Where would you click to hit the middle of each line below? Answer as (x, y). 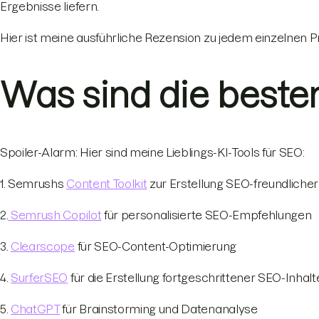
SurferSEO (40, 277)
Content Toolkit (107, 183)
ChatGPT (35, 309)
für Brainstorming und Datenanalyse (158, 309)
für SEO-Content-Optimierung (155, 246)
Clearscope (43, 246)
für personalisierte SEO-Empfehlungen (206, 215)
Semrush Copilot (55, 215)
